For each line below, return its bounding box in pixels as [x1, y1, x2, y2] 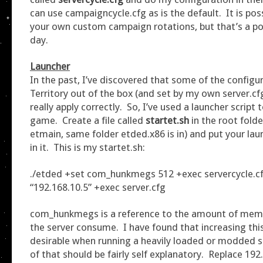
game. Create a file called [30, 114, 146, 126]
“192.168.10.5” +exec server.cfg [30, 181, 166, 193]
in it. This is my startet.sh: [30, 141, 145, 153]
